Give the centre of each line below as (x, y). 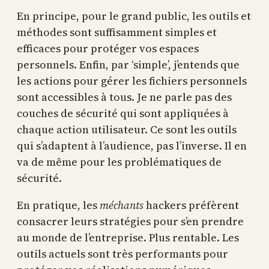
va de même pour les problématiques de (119, 162)
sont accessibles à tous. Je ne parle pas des (124, 97)
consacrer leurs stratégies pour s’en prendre (130, 221)
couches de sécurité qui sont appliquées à (123, 113)
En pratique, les (58, 205)
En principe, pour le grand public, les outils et (134, 16)
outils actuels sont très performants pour (122, 254)
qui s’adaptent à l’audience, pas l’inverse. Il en (132, 146)
